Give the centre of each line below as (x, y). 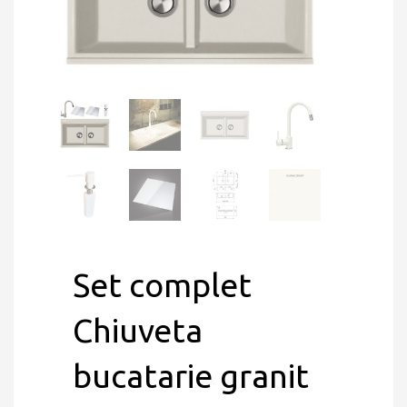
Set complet (162, 285)
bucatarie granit (191, 376)
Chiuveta (138, 330)
